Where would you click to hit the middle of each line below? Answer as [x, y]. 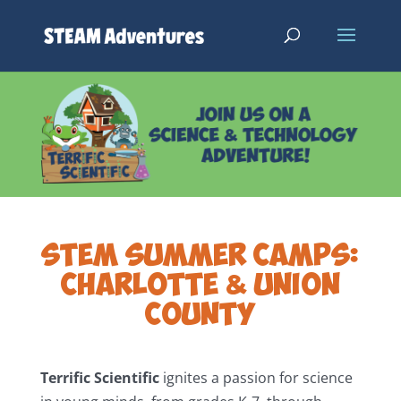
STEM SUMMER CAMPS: [200, 256]
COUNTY [200, 316]
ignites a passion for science [257, 378]
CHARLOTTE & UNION [200, 286]
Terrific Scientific [101, 378]
